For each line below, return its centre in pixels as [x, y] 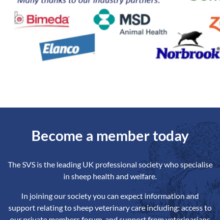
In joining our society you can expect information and [110, 196]
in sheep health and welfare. [110, 176]
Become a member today [110, 136]
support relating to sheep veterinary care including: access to [110, 207]
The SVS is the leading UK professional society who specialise [110, 164]
